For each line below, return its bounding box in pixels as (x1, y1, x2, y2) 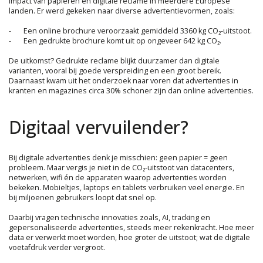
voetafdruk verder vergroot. (9, 242, 105, 252)
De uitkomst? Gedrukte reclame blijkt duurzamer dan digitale (9, 55, 220, 66)
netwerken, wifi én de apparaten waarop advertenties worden (9, 172, 227, 183)
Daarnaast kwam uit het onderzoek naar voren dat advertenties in (9, 75, 238, 86)
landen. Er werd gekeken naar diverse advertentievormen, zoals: (9, 5, 235, 16)
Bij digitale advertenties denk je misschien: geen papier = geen (9, 152, 228, 163)
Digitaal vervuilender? (9, 114, 188, 139)
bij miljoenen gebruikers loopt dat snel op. (9, 192, 157, 203)
